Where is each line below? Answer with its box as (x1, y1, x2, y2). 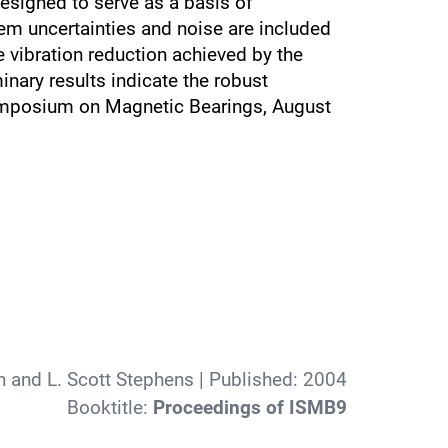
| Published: (194, 368, 304, 391)
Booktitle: (67, 396, 154, 419)
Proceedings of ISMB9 (153, 396, 348, 419)
